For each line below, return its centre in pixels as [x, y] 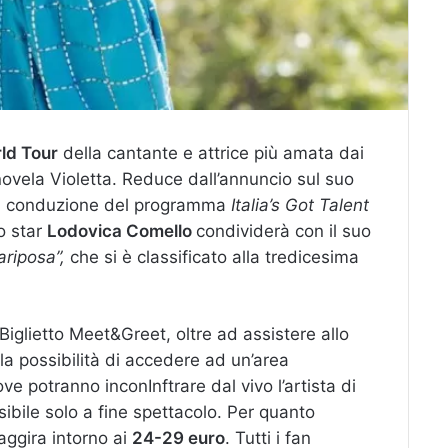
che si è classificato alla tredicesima [212, 257]
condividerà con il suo [283, 231]
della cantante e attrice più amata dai [211, 153]
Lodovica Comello [121, 231]
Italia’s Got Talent [300, 205]
